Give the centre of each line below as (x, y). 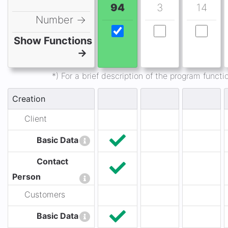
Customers (45, 195)
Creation (29, 99)
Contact (52, 162)
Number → (64, 20)
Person (26, 177)
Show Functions (53, 41)
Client (36, 119)
